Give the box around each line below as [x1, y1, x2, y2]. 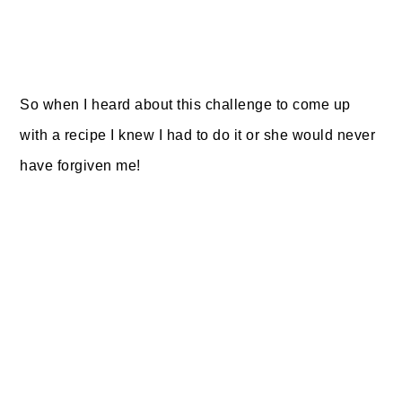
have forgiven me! [20, 158, 141, 173]
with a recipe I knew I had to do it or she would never [20, 127, 376, 143]
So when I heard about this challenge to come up [20, 97, 351, 112]
